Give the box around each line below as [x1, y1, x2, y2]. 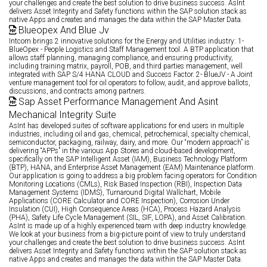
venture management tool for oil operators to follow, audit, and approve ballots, [9, 79, 250, 88]
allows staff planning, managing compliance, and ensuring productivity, [9, 54, 233, 63]
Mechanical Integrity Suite [9, 109, 116, 121]
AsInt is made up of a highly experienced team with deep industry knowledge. [9, 222, 247, 231]
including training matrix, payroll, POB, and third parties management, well [9, 62, 243, 71]
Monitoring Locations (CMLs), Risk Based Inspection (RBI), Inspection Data [9, 180, 242, 189]
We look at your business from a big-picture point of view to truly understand [9, 230, 246, 239]
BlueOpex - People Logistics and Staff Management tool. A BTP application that [9, 45, 254, 54]
